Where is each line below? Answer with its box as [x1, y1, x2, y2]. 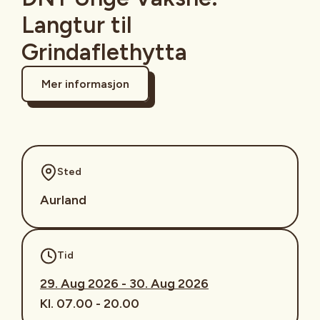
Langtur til [21, 11, 132, 39]
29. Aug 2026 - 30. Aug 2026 [40, 275, 209, 291]
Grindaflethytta [21, 38, 187, 66]
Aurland [40, 191, 86, 208]
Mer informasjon [41, 76, 129, 91]
